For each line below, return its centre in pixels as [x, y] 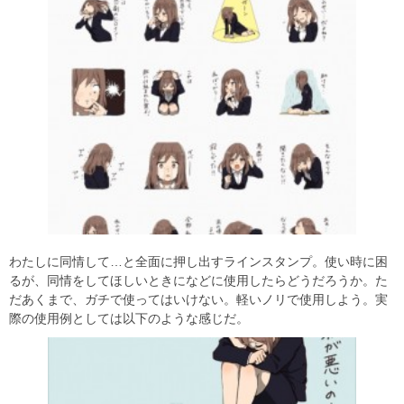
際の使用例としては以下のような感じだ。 [129, 318]
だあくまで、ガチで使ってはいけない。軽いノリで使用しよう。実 [198, 299]
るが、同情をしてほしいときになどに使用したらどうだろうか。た [198, 280]
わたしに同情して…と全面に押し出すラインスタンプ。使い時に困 [198, 261]
